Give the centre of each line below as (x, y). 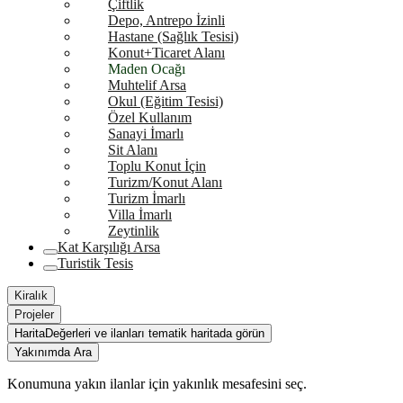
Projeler (34, 314)
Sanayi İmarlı (146, 134)
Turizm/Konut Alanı (165, 182)
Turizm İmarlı (147, 198)
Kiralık (31, 296)
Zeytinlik (134, 231)
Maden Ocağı (147, 69)
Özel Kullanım (150, 117)
